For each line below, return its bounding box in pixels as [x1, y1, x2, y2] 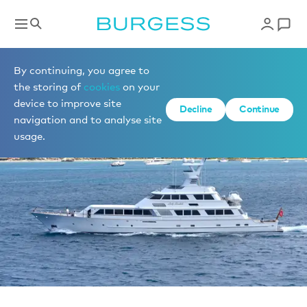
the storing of [14, 80, 84, 93]
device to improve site [14, 97, 121, 109]
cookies [84, 80, 120, 93]
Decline [180, 103, 212, 114]
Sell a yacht [29, 59, 83, 71]
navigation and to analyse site [14, 113, 162, 125]
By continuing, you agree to [14, 64, 149, 76]
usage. [14, 130, 45, 142]
